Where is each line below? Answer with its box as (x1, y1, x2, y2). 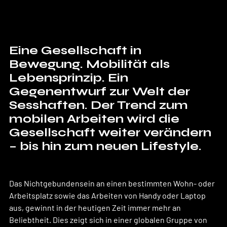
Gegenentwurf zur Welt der (9, 84, 193, 99)
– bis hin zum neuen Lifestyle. (9, 138, 202, 154)
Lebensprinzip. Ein (9, 70, 131, 85)
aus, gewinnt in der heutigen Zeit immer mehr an (9, 202, 182, 212)
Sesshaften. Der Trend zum (9, 97, 191, 112)
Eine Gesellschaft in (9, 43, 144, 58)
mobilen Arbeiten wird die (9, 111, 182, 126)
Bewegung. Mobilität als (9, 56, 173, 71)
